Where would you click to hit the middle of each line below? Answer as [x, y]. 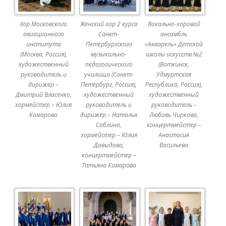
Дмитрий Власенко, [43, 95]
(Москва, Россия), [43, 54]
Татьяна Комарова [109, 165]
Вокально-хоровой [174, 24]
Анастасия [174, 135]
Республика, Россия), [174, 85]
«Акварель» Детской [174, 44]
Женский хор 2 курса [109, 24]
